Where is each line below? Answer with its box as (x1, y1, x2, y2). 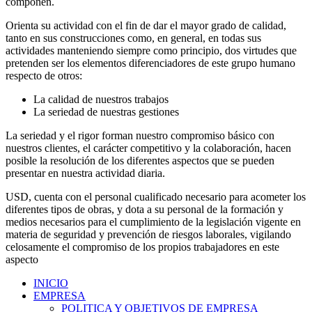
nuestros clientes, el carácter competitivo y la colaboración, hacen (6, 141, 291, 154)
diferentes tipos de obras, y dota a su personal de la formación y (6, 203, 283, 215)
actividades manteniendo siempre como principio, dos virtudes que (6, 44, 297, 56)
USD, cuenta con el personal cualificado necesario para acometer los (6, 190, 306, 203)
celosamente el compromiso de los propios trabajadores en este (6, 240, 279, 253)
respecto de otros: (6, 69, 82, 81)
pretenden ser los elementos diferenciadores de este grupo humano (6, 56, 295, 69)
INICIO (33, 276, 68, 289)
